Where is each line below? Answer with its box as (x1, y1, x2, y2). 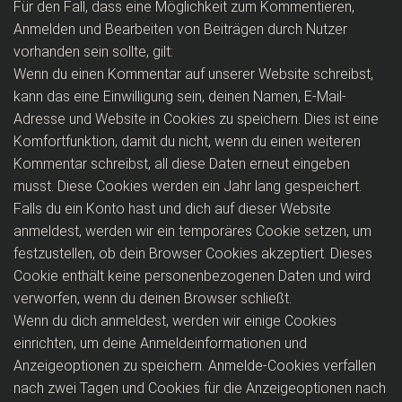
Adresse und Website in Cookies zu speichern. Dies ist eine (13, 110, 379, 127)
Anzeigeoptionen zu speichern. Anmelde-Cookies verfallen (13, 357, 376, 374)
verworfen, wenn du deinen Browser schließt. (13, 290, 292, 307)
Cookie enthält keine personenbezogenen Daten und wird (13, 267, 371, 284)
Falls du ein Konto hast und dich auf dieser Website (13, 200, 331, 217)
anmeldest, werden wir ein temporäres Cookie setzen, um (13, 223, 371, 240)
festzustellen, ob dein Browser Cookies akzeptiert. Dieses (13, 245, 372, 262)
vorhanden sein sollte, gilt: (13, 43, 173, 60)
